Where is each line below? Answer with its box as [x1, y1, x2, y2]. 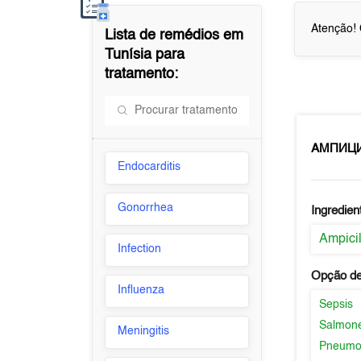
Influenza [118, 284, 165, 296]
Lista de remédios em [105, 28, 244, 43]
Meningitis [118, 326, 170, 337]
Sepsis [319, 299, 354, 310]
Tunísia [105, 48, 152, 62]
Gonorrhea [118, 202, 174, 214]
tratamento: [105, 67, 179, 81]
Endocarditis [118, 161, 181, 172]
